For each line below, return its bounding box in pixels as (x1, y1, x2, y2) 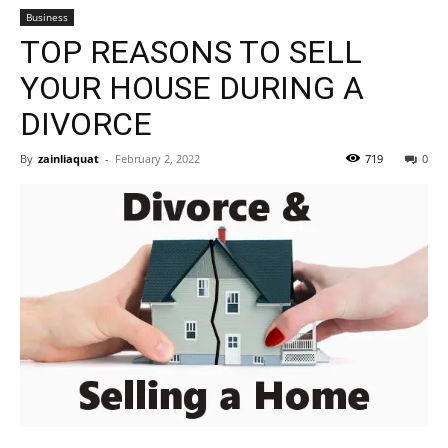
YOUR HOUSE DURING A (20, 69, 364, 107)
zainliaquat (38, 151, 99, 166)
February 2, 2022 (115, 151, 200, 166)
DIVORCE (20, 105, 152, 143)
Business (26, 10, 68, 24)
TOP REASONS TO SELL (20, 33, 362, 71)
